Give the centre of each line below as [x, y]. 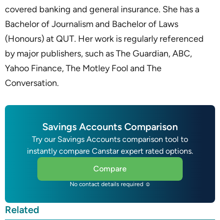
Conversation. [32, 83]
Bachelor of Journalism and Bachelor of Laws [92, 24]
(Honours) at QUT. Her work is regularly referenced [104, 39]
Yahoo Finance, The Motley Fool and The [83, 68]
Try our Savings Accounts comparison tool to [110, 139]
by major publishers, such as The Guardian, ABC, [98, 53]
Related [22, 209]
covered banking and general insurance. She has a [102, 9]
